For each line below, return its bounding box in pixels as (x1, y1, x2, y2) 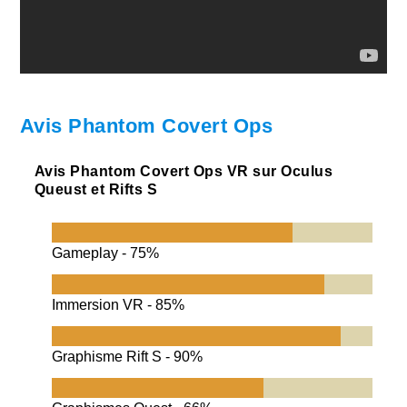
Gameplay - (52, 245, 131, 262)
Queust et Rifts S (34, 182, 158, 198)
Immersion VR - (52, 297, 156, 313)
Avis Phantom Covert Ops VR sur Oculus (34, 164, 333, 180)
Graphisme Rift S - (52, 349, 174, 365)
